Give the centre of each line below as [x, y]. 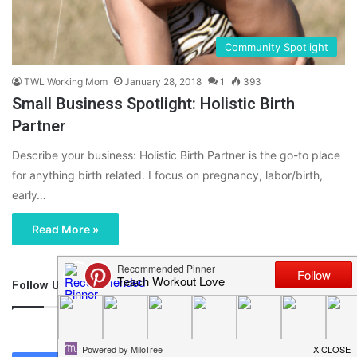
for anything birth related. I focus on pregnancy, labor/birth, [167, 175]
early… [29, 195]
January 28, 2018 [163, 82]
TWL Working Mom [66, 82]
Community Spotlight [277, 47]
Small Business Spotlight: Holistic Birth [153, 104]
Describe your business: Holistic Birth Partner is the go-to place [176, 155]
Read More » [65, 229]
